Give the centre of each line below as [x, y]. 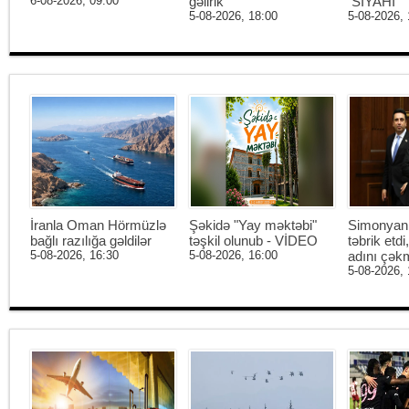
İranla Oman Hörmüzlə [98, 225]
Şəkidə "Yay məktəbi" [253, 225]
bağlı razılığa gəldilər [91, 240]
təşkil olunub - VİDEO [253, 240]
